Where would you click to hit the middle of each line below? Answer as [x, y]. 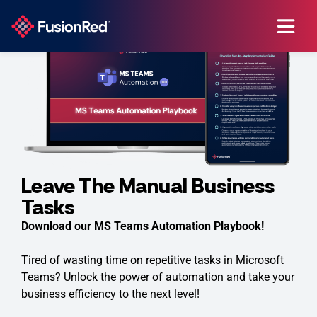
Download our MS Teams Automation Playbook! [143, 226]
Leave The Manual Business [148, 186]
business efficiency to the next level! [110, 294]
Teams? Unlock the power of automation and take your [158, 277]
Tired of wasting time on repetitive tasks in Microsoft [152, 260]
